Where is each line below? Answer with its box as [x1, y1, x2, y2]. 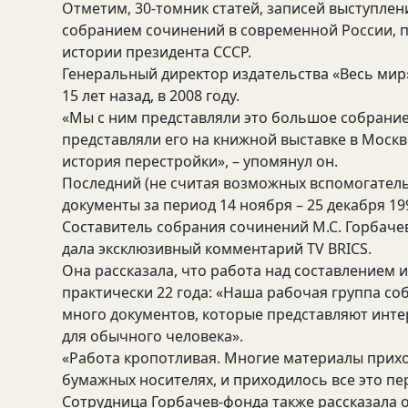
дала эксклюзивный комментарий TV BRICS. [62, 239, 372, 259]
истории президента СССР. [62, 42, 251, 62]
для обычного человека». [62, 326, 243, 346]
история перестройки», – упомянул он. [62, 151, 338, 171]
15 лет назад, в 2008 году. [62, 86, 240, 106]
